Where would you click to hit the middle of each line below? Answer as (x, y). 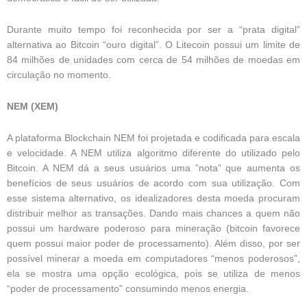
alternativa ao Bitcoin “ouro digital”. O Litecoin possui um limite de (153, 45)
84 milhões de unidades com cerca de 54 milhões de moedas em (153, 60)
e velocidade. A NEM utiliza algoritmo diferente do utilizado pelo (153, 153)
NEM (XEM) (33, 106)
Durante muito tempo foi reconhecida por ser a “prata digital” (153, 29)
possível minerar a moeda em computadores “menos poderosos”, (153, 258)
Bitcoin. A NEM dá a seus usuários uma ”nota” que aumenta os (153, 168)
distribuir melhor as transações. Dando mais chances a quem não (153, 213)
